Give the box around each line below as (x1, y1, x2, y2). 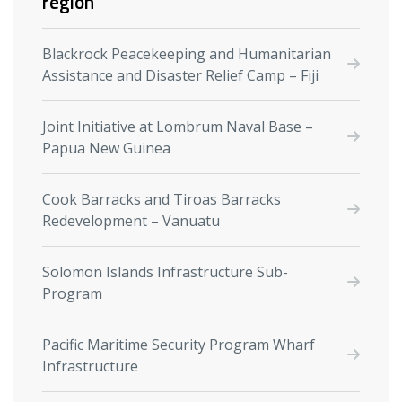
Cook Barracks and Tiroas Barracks (42, 188, 281, 209)
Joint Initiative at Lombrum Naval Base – (42, 116, 313, 136)
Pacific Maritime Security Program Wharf (42, 334, 315, 354)
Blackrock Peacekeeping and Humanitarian (42, 43, 331, 64)
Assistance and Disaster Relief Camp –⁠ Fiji (42, 65, 319, 85)
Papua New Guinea (42, 137, 170, 158)
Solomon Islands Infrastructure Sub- (42, 261, 288, 282)
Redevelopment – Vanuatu (42, 210, 220, 231)
